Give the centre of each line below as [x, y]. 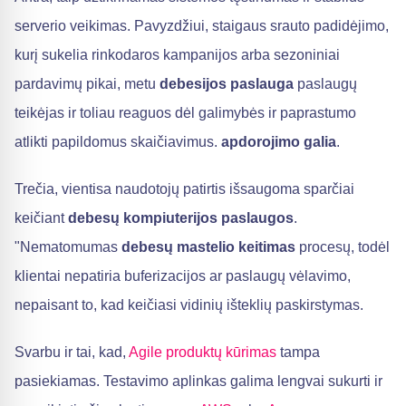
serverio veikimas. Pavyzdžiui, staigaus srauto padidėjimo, [202, 26]
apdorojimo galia [279, 142]
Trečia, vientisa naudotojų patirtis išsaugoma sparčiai [184, 189]
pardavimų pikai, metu [87, 84]
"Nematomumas [68, 247]
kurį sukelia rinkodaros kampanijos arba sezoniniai [177, 55]
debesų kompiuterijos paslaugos [181, 218]
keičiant [41, 218]
